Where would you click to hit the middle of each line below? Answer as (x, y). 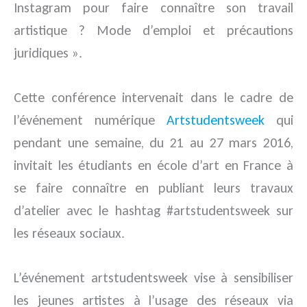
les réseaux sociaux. (69, 233)
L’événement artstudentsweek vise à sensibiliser (153, 278)
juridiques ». (48, 53)
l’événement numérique (90, 120)
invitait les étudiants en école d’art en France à (153, 165)
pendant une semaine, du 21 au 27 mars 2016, (153, 143)
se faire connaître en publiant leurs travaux (153, 188)
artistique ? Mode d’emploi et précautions (153, 30)
